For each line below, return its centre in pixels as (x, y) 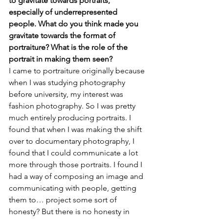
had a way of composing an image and (77, 176)
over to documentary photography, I (73, 141)
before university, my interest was (67, 94)
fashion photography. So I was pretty (73, 106)
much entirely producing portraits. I (71, 118)
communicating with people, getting (74, 188)
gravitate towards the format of (63, 35)
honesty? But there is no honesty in (70, 211)
